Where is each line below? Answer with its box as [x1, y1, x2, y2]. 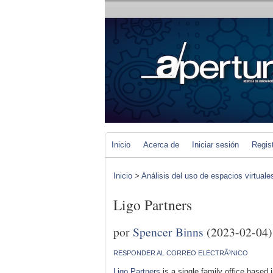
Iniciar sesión [192, 140, 239, 149]
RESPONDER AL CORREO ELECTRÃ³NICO [113, 249, 248, 257]
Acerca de [143, 140, 179, 149]
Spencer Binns [133, 223, 204, 239]
